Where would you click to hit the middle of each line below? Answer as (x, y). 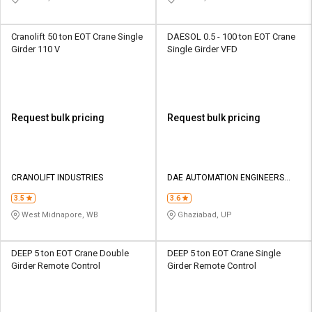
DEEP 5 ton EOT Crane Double (70, 253)
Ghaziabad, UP (204, 214)
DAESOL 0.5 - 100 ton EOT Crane (231, 36)
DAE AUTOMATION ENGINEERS (226, 177)
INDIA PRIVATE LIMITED (211, 190)
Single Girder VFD (202, 49)
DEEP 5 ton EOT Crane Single (224, 253)
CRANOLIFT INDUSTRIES (57, 177)
